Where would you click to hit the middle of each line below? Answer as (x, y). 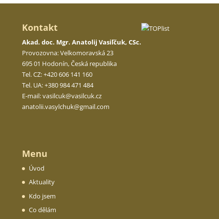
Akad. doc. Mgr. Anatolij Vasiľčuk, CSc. (81, 42)
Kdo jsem (42, 196)
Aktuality (42, 182)
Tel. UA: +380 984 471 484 (57, 85)
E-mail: (32, 96)
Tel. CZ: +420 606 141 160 (57, 75)
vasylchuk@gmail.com (77, 107)
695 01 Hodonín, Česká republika (69, 64)
